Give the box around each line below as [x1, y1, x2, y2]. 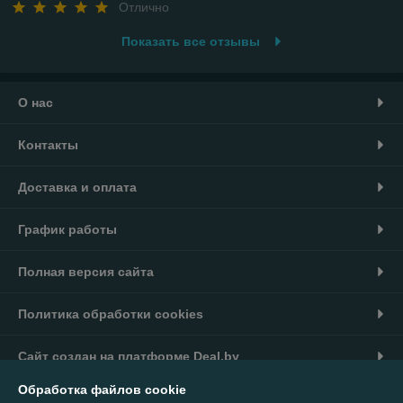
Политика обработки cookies [18, 306, 203, 321]
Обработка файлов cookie [18, 382, 186, 397]
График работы [18, 221, 117, 237]
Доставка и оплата [18, 179, 137, 194]
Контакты [18, 137, 78, 152]
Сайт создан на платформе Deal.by [18, 348, 239, 363]
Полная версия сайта [18, 264, 154, 279]
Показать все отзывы [121, 33, 260, 49]
